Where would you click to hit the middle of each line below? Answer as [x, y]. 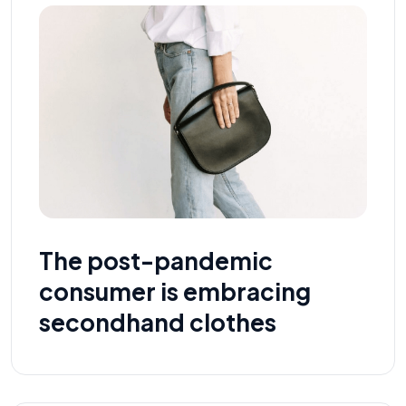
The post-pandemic [156, 260]
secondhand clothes [158, 322]
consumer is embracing [175, 291]
